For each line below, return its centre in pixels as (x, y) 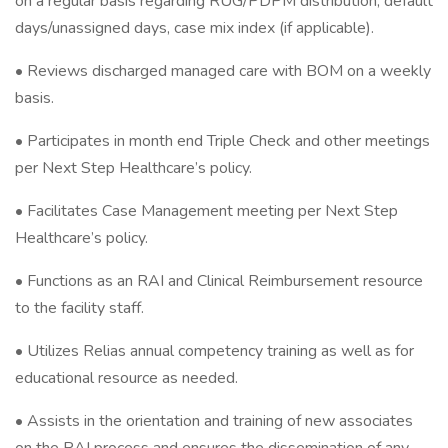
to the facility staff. (79, 308)
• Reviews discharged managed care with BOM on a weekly (223, 71)
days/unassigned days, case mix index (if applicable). (194, 28)
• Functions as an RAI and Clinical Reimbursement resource (219, 281)
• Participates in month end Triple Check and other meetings (222, 141)
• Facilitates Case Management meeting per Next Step (206, 211)
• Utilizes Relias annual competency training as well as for (214, 351)
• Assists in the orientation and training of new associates (214, 421)
